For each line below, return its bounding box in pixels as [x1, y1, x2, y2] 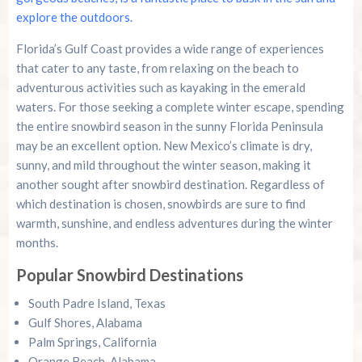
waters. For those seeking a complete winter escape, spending [15, 99, 344, 115]
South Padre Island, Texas [27, 296, 166, 311]
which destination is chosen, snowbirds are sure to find [15, 196, 305, 212]
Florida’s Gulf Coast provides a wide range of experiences [15, 41, 324, 57]
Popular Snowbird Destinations [15, 265, 243, 285]
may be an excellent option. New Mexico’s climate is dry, [15, 138, 312, 154]
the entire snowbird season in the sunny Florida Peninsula [15, 119, 323, 134]
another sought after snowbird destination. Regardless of [15, 177, 325, 192]
